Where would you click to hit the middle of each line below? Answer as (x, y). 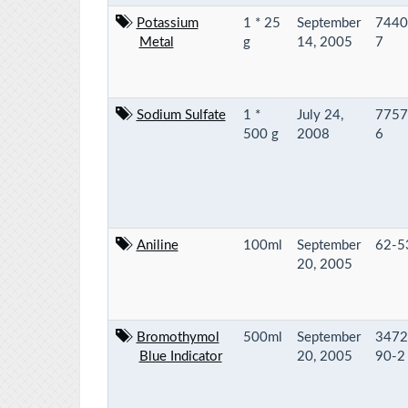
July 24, (320, 115)
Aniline (157, 245)
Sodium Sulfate (181, 115)
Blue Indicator (180, 356)
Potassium (167, 23)
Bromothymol (178, 337)
